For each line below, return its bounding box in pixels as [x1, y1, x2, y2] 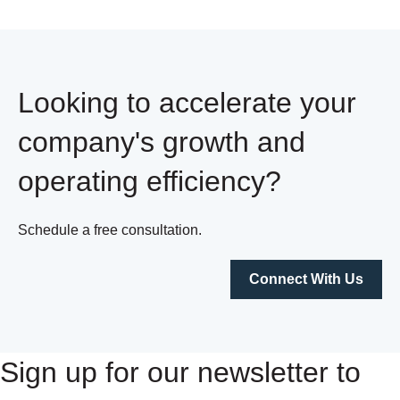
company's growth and [18, 125, 305, 158]
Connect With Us [249, 271, 363, 287]
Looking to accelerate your [18, 86, 356, 119]
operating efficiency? [18, 164, 281, 197]
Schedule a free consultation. [18, 222, 205, 238]
